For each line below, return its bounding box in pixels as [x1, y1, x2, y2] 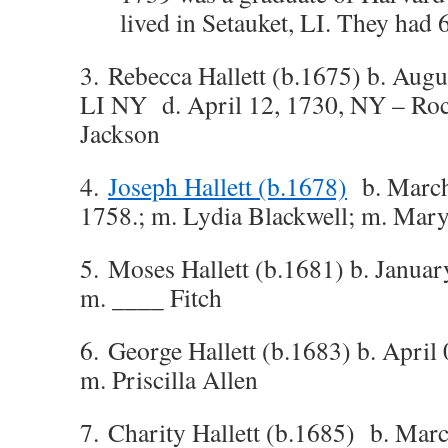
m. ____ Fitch [80, 280, 222, 314]
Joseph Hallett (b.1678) [108, 169, 347, 203]
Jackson [80, 116, 160, 150]
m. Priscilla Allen [80, 362, 258, 396]
